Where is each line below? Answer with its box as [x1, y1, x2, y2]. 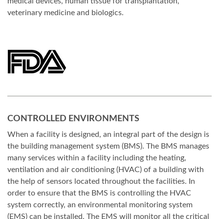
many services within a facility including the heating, [7, 154, 186, 162]
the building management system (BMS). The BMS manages [7, 142, 209, 151]
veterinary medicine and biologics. [7, 9, 124, 17]
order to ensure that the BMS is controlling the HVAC [7, 189, 191, 197]
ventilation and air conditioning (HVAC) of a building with [7, 166, 204, 174]
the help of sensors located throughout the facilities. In [7, 177, 195, 186]
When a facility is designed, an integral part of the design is [7, 131, 209, 139]
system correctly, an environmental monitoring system [7, 201, 193, 209]
